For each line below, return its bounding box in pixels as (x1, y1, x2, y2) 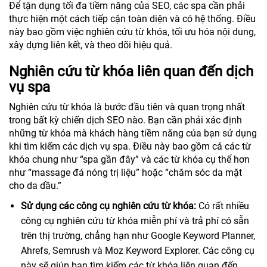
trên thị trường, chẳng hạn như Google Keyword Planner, (21, 230, 255, 242)
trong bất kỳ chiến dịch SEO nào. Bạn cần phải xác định (9, 114, 242, 126)
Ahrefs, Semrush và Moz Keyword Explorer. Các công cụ (21, 245, 254, 257)
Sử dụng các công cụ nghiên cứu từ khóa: (21, 200, 196, 212)
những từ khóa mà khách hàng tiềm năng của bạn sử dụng (9, 128, 257, 139)
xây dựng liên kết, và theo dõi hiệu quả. (9, 39, 172, 51)
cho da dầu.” (9, 180, 61, 192)
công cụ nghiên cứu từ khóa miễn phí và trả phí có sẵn (21, 215, 249, 227)
